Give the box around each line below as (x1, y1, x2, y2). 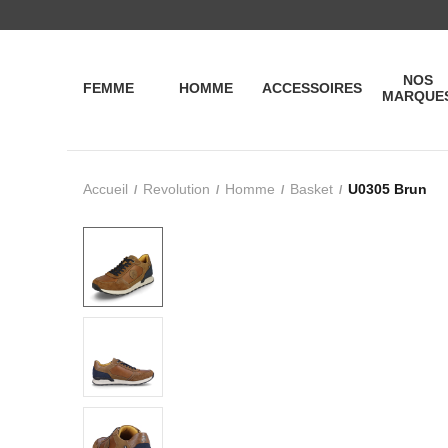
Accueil (83, 181, 129, 197)
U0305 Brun (348, 181, 428, 197)
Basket (290, 181, 334, 197)
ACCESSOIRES (261, 80, 362, 96)
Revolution (143, 181, 211, 197)
